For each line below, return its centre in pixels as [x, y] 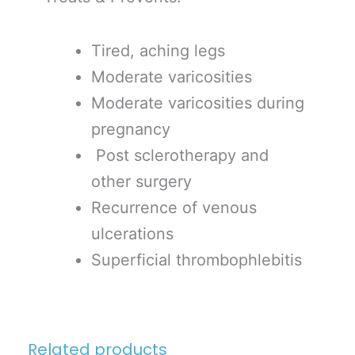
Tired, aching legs [158, 50]
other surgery [141, 181]
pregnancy [131, 129]
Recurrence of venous [174, 207]
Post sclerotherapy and [180, 155]
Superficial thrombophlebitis [197, 260]
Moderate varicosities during [198, 103]
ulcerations [132, 233]
